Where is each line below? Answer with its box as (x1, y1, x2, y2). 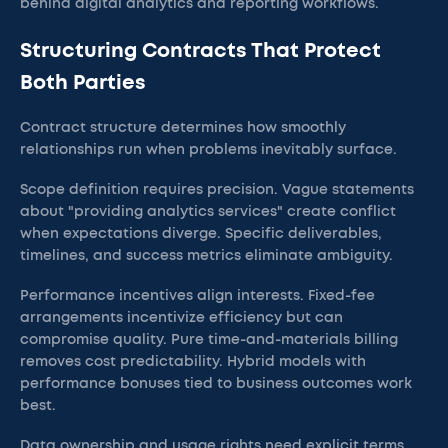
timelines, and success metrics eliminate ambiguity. (20, 249, 393, 263)
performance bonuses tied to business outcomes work (20, 377, 412, 391)
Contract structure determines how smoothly (20, 121, 346, 135)
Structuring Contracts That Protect (20, 41, 381, 61)
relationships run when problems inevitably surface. (20, 143, 397, 157)
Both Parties (20, 73, 146, 93)
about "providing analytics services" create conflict (20, 205, 396, 219)
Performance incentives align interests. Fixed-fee (20, 289, 375, 303)
